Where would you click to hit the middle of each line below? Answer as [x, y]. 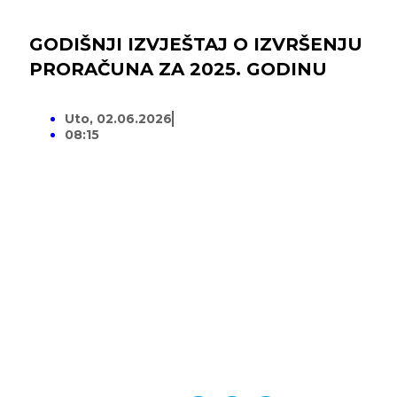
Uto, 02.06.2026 [118, 119]
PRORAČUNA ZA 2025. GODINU [178, 70]
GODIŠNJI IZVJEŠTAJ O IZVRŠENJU [196, 45]
